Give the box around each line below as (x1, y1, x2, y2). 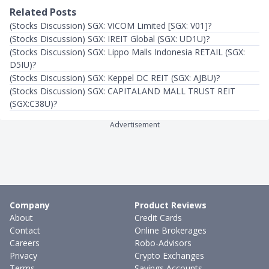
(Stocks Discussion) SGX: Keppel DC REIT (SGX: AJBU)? (10, 72, 220, 83)
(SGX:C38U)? (10, 98, 57, 109)
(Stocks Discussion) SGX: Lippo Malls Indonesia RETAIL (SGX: (10, 46, 245, 58)
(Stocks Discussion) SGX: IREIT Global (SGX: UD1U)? (10, 33, 210, 44)
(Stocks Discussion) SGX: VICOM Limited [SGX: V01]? (10, 20, 211, 31)
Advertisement (109, 119, 160, 130)
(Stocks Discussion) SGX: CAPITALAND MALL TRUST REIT (10, 85, 235, 97)
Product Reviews (134, 199, 207, 211)
